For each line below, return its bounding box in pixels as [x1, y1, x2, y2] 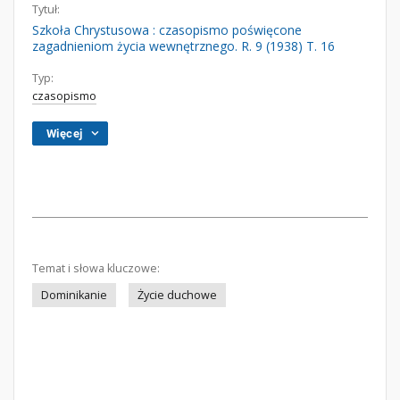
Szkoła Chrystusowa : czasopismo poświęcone [32, 21, 302, 38]
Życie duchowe [137, 287, 217, 303]
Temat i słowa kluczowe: [32, 261, 160, 276]
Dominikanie [41, 287, 107, 303]
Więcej [46, 127, 83, 140]
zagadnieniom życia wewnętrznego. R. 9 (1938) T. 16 [32, 37, 335, 54]
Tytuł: [32, 2, 60, 17]
